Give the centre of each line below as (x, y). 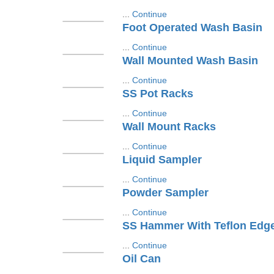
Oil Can (141, 259)
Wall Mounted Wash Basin (190, 61)
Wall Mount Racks (169, 127)
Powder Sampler (165, 193)
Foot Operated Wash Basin (192, 28)
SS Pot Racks (157, 94)
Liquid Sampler (162, 160)
